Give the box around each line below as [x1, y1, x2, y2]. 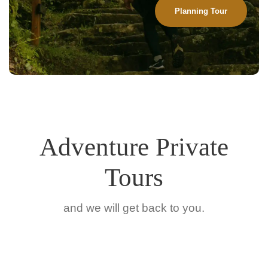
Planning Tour [175, 6, 227, 16]
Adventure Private [39, 132, 229, 161]
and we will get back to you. [63, 201, 205, 214]
